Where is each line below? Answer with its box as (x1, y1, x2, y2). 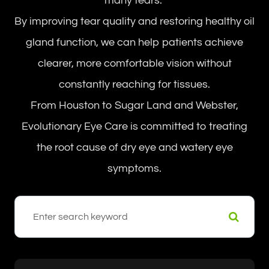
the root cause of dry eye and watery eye (36, 142, 233, 153)
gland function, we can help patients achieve (26, 37, 243, 48)
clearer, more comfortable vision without (37, 58, 232, 69)
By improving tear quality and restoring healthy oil (14, 16, 255, 27)
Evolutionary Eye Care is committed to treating (22, 121, 247, 132)
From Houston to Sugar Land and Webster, (31, 100, 238, 111)
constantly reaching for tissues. (59, 79, 210, 90)
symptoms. (107, 163, 162, 174)
